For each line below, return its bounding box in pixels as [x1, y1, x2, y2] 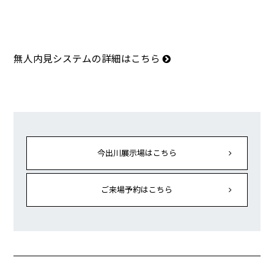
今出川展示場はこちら [97, 148, 177, 158]
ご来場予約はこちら [101, 185, 173, 194]
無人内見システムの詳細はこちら [13, 53, 163, 65]
